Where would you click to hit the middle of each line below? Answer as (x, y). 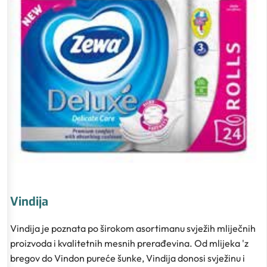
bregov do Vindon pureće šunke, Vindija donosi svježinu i (128, 258)
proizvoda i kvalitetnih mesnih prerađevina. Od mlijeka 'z (129, 243)
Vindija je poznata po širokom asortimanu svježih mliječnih (133, 229)
